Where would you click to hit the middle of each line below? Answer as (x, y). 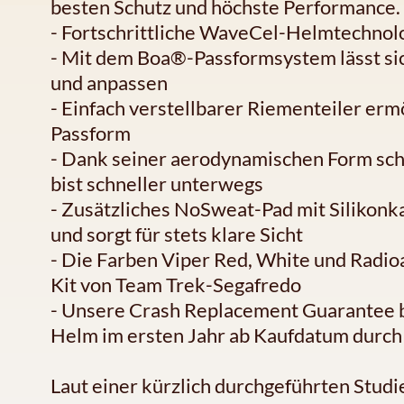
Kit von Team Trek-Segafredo (176, 285)
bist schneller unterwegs (157, 184)
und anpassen (109, 83)
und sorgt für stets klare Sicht (177, 234)
